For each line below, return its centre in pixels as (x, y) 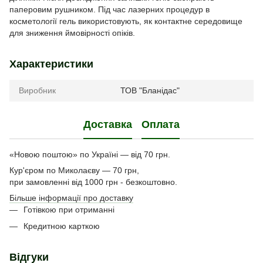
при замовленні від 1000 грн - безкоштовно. (93, 182)
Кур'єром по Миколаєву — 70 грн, (74, 170)
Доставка (108, 125)
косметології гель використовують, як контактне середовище (126, 21)
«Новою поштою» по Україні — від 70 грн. (90, 154)
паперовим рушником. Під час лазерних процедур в (109, 9)
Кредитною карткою (62, 226)
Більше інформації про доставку (71, 198)
